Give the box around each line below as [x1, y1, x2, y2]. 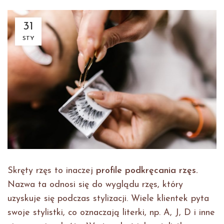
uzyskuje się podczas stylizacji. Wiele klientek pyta [7, 194, 209, 204]
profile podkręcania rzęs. [96, 166, 198, 176]
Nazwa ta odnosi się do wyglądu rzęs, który [7, 180, 183, 190]
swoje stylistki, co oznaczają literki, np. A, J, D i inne [7, 208, 215, 218]
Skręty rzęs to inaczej [7, 166, 96, 176]
